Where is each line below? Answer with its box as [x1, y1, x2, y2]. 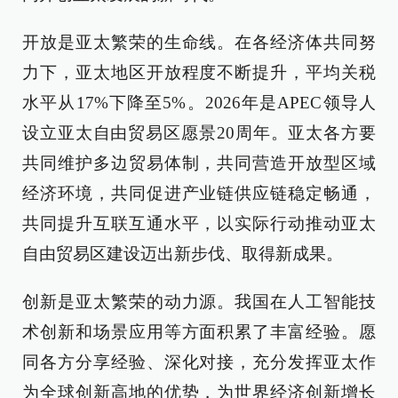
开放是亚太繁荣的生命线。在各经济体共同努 [22, 32, 376, 52]
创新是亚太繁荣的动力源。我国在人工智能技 [22, 291, 376, 311]
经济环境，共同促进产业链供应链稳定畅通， [22, 183, 376, 203]
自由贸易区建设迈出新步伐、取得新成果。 [22, 243, 343, 263]
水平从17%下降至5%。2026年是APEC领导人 [22, 92, 376, 112]
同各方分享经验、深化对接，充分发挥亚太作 [22, 352, 376, 371]
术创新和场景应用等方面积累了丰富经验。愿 [22, 322, 376, 341]
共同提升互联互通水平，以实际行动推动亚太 [22, 213, 376, 233]
